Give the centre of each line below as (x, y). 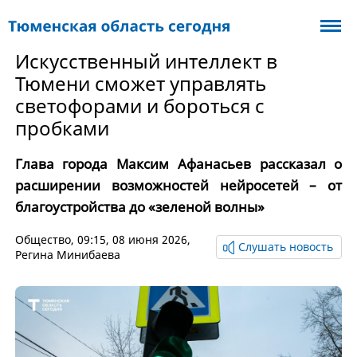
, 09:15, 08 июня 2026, (130, 239)
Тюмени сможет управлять (140, 83)
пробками (62, 128)
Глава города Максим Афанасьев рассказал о (178, 164)
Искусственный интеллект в (146, 61)
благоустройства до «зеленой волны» (139, 207)
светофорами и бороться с (139, 106)
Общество (43, 239)
